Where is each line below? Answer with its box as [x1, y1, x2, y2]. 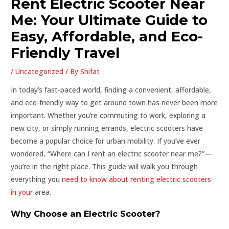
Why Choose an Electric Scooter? [11, 209, 161, 219]
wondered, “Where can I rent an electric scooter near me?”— [11, 148, 213, 158]
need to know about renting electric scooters [62, 174, 212, 184]
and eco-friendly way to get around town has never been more [11, 97, 218, 107]
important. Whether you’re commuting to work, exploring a [11, 110, 206, 120]
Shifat [80, 66, 100, 76]
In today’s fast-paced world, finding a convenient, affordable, [11, 84, 212, 95]
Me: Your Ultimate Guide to [11, 11, 208, 29]
